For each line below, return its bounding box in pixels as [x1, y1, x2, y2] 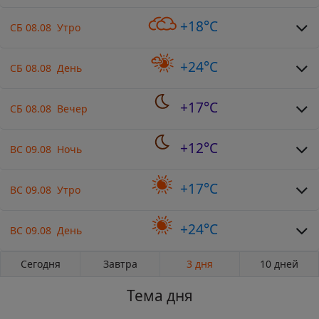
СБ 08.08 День [10, 61, 82, 75]
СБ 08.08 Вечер [10, 101, 88, 115]
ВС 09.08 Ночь [10, 142, 82, 156]
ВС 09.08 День [10, 223, 82, 237]
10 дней [260, 256, 298, 271]
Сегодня [20, 256, 61, 271]
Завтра [103, 256, 137, 271]
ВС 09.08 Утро [10, 182, 80, 197]
